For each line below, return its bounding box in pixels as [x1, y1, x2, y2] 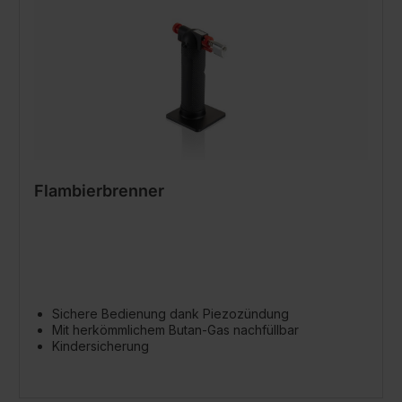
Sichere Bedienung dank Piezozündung [52, 306, 289, 321]
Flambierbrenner [34, 181, 164, 200]
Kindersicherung [52, 338, 149, 354]
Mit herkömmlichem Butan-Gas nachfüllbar [52, 322, 299, 337]
